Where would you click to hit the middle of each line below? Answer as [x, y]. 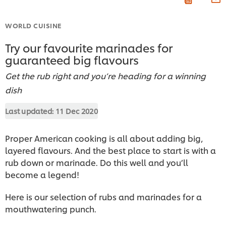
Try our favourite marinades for [89, 47]
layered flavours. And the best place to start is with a [110, 150]
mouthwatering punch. [52, 208]
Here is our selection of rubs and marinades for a [103, 196]
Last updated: [30, 110]
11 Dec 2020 [77, 110]
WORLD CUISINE [34, 25]
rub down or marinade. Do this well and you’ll [97, 162]
